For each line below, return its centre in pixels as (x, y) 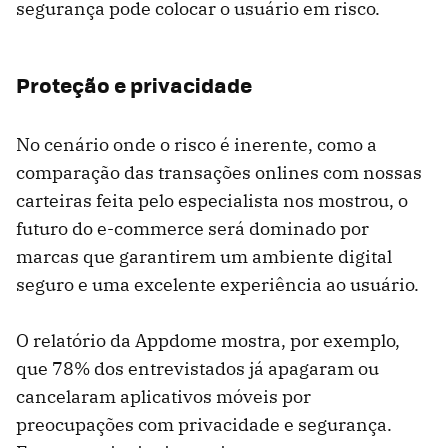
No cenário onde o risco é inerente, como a (196, 145)
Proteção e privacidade (134, 85)
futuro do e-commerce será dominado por (192, 229)
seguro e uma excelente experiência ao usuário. (217, 285)
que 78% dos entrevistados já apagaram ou (197, 369)
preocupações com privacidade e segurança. (204, 425)
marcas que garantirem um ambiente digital (204, 257)
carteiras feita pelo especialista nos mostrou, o (212, 201)
